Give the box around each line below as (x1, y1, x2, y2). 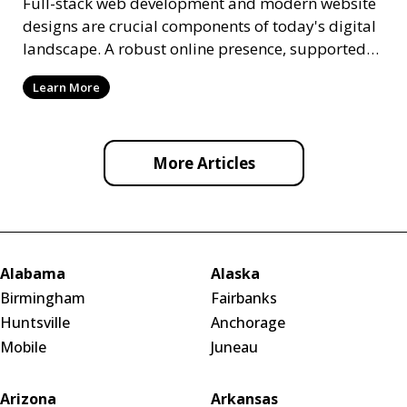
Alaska (210, 263, 260, 283)
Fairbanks (210, 287, 277, 308)
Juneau (210, 336, 258, 357)
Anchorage (210, 312, 285, 333)
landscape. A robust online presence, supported (23, 37, 366, 59)
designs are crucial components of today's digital (23, 15, 376, 36)
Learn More (33, 78, 100, 95)
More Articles (152, 152, 255, 174)
